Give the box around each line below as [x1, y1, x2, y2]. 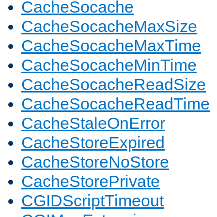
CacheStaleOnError [21, 114, 165, 133]
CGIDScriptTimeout [21, 191, 164, 210]
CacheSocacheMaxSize [21, 17, 197, 36]
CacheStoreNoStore [21, 153, 169, 171]
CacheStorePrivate [21, 172, 160, 191]
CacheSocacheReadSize [21, 75, 206, 94]
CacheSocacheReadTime [21, 94, 210, 113]
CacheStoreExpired [21, 133, 165, 152]
